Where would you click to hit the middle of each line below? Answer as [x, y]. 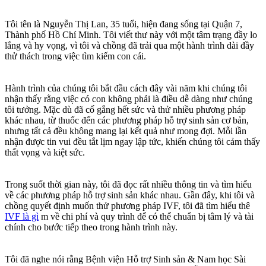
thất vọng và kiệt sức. [45, 153]
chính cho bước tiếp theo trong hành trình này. [91, 227]
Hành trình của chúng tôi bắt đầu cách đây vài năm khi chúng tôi [126, 88]
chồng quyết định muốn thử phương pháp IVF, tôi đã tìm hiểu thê [127, 206]
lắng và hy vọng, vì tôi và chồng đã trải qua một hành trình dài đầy [129, 46]
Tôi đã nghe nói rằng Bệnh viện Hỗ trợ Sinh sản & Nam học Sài [125, 259]
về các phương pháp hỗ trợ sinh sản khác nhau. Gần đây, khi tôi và [130, 195]
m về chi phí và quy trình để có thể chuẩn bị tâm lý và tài [146, 217]
